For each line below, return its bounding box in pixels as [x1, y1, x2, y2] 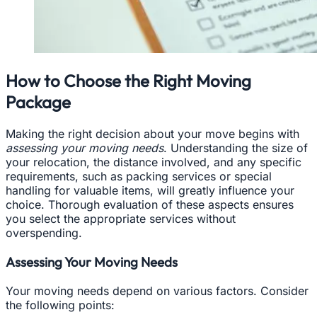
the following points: [6, 297, 115, 312]
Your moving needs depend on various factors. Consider [6, 283, 309, 298]
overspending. [6, 226, 82, 241]
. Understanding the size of [163, 141, 308, 156]
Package [6, 91, 71, 113]
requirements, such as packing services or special [6, 169, 272, 184]
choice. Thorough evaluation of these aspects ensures [6, 197, 294, 212]
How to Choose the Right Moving [6, 70, 251, 92]
